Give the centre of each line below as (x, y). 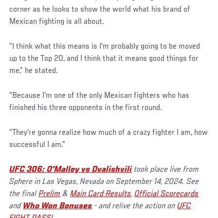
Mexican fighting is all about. (57, 22)
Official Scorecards (167, 194)
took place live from (166, 170)
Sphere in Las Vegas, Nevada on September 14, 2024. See (104, 182)
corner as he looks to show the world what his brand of (100, 10)
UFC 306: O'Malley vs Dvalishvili (71, 170)
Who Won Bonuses (58, 207)
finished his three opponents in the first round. (87, 108)
